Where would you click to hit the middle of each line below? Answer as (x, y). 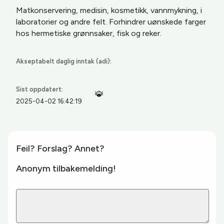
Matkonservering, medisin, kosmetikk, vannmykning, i (109, 10)
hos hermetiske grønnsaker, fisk (73, 33)
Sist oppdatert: (39, 89)
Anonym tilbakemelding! (66, 168)
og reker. (146, 33)
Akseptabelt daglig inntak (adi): (64, 61)
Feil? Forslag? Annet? (60, 148)
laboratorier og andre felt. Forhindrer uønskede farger (111, 22)
